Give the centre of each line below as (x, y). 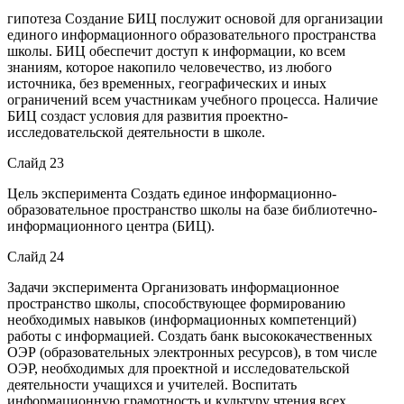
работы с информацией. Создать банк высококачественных (190, 335)
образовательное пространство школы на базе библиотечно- (192, 209)
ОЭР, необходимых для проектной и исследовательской (179, 368)
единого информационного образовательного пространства (192, 34)
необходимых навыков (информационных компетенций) (182, 319)
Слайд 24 (36, 256)
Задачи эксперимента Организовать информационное (173, 287)
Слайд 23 (36, 162)
